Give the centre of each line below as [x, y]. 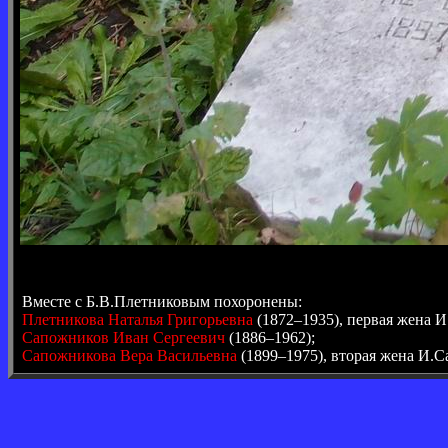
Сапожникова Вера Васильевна [129, 355]
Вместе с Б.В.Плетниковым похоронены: [162, 301]
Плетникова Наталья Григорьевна [137, 319]
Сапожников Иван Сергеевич [123, 337]
